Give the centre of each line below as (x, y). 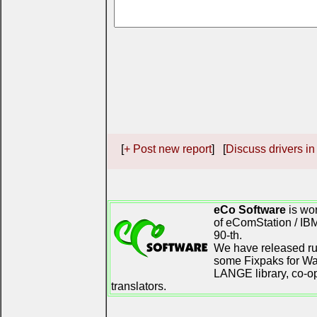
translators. (139, 287)
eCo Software (250, 210)
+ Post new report (168, 149)
